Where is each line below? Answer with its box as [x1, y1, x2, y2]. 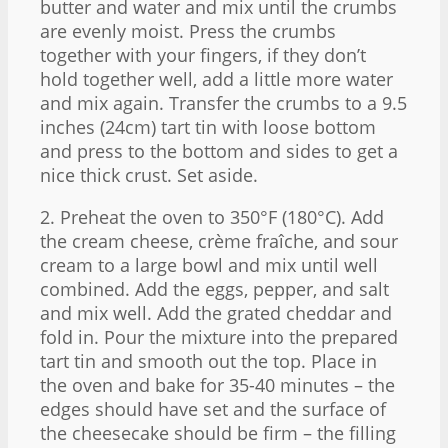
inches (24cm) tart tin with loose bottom [40, 114, 376, 139]
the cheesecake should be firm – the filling [40, 420, 396, 445]
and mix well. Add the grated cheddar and [40, 300, 392, 325]
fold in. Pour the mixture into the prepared [40, 324, 398, 349]
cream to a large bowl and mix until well [40, 252, 378, 277]
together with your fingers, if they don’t [40, 42, 366, 67]
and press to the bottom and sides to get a [40, 138, 398, 163]
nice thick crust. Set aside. [40, 162, 258, 187]
